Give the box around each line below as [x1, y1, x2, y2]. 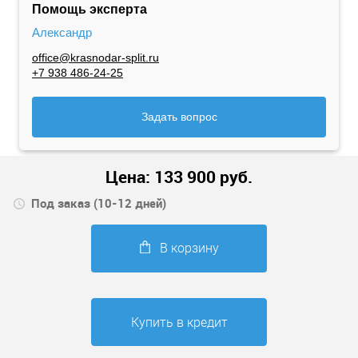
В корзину [159, 241, 219, 257]
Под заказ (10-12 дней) [31, 195, 167, 212]
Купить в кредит [130, 315, 228, 331]
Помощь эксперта [32, 2, 147, 17]
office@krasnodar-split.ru [32, 51, 159, 65]
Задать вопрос [141, 110, 217, 124]
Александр [32, 25, 92, 39]
